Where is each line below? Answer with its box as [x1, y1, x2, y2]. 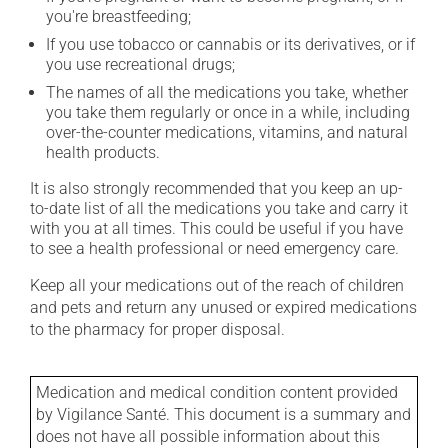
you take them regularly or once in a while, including [46, 103, 410, 122]
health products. [46, 143, 160, 162]
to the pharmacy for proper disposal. [30, 320, 285, 339]
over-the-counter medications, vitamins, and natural [46, 123, 408, 142]
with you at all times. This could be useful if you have [30, 219, 403, 238]
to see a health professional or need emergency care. [30, 239, 399, 258]
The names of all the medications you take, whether [46, 83, 408, 102]
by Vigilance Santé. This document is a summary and [36, 405, 411, 424]
